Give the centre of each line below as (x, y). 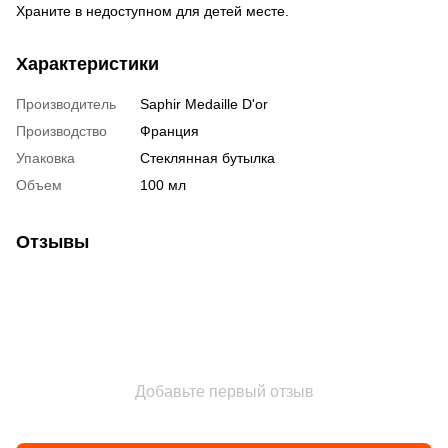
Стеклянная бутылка (207, 157)
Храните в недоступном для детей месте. (152, 10)
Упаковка (45, 157)
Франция (169, 130)
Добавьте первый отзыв (224, 391)
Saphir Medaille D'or (204, 103)
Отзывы (52, 241)
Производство (61, 130)
